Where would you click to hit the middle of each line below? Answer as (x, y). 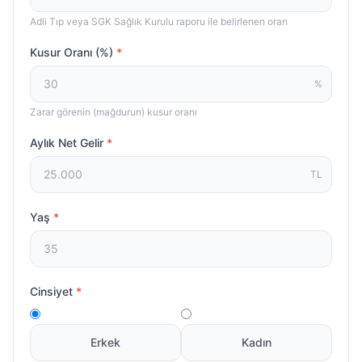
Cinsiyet (53, 291)
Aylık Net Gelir (68, 143)
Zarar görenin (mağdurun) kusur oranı (114, 112)
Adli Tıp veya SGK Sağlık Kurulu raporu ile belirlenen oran (159, 21)
